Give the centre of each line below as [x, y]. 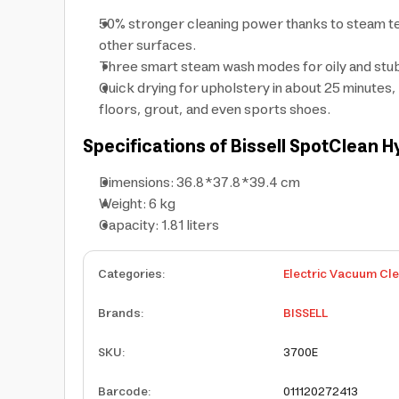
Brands [119, 313]
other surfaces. [147, 45]
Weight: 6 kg [137, 204]
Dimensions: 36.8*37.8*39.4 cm [199, 183]
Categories [130, 274]
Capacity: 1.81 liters [159, 225]
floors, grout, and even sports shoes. [215, 110]
